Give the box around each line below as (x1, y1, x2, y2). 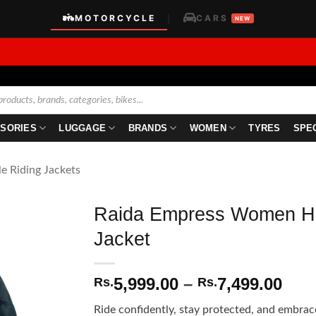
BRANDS (128, 123, 168, 133)
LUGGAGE (59, 123, 107, 133)
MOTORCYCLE (75, 13, 156, 23)
